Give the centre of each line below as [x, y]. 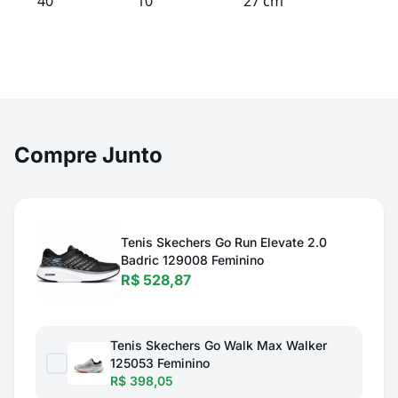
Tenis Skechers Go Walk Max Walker [219, 345]
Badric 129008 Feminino [192, 260]
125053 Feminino [160, 363]
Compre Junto [88, 155]
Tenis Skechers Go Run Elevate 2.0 [224, 242]
